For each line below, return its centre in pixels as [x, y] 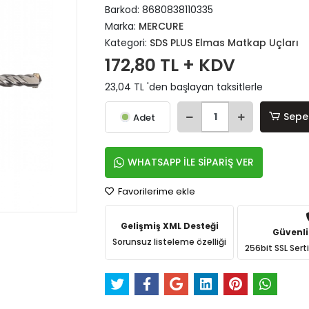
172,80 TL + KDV [170, 65]
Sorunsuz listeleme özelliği [170, 242]
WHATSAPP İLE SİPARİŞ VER [191, 162]
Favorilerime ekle [156, 191]
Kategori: [128, 43]
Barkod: [124, 10]
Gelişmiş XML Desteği [169, 226]
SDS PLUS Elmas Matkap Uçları [225, 43]
